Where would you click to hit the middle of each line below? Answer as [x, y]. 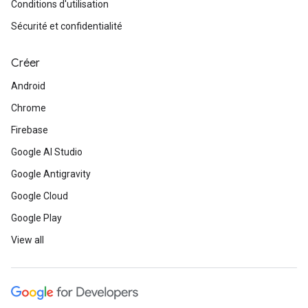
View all [27, 240]
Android [28, 86]
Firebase [30, 130]
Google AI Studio [47, 152]
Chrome [29, 108]
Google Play [36, 218]
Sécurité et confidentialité [67, 26]
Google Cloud [40, 196]
